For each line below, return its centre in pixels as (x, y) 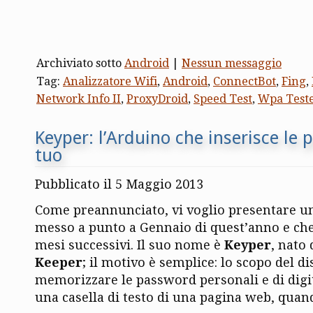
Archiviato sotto (80, 63)
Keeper (59, 262)
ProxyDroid (157, 99)
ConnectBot (245, 81)
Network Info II (79, 99)
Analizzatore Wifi (110, 81)
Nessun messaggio (232, 63)
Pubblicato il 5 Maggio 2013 (119, 184)
